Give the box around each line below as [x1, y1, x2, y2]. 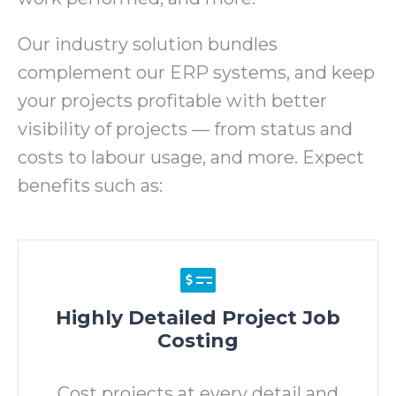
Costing [157, 328, 239, 353]
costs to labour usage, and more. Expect [18, 146, 364, 168]
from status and [209, 118, 353, 140]
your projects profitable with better [18, 89, 327, 111]
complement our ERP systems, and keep [18, 61, 375, 83]
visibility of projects [18, 118, 192, 140]
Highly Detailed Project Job [56, 305, 340, 330]
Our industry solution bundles [18, 33, 278, 55]
